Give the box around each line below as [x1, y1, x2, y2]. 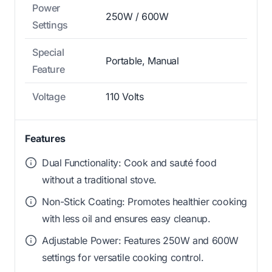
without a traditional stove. [42, 174, 157, 186]
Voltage [32, 90, 66, 103]
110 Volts [106, 90, 144, 103]
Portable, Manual [106, 55, 179, 67]
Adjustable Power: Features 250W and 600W [42, 234, 239, 247]
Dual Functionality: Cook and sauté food [42, 157, 217, 169]
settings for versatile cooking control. [42, 251, 204, 264]
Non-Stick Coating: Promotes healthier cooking [42, 195, 248, 208]
